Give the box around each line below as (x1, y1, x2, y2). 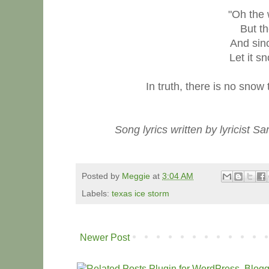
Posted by (82, 171, 122, 181)
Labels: (82, 189, 112, 199)
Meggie (122, 171, 150, 181)
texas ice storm (112, 189, 169, 199)
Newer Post (80, 232, 130, 243)
